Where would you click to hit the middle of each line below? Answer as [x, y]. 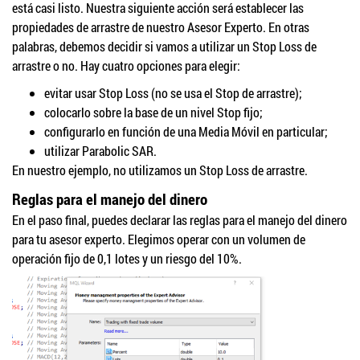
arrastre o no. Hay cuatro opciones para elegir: [126, 66]
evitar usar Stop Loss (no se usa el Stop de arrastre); [173, 93]
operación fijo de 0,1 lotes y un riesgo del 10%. [127, 259]
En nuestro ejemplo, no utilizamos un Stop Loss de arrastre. [160, 170]
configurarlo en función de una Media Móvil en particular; [186, 132]
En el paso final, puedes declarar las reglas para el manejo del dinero [180, 220]
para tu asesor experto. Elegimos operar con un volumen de [159, 239]
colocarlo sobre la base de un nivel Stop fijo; [153, 112]
